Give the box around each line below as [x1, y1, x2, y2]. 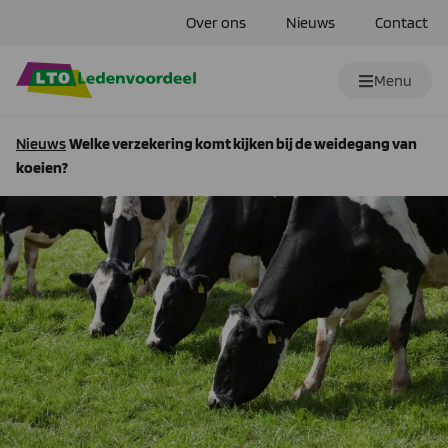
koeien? [16, 158, 68, 178]
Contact [375, 13, 428, 32]
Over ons [186, 13, 246, 32]
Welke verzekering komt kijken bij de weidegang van [69, 134, 417, 154]
